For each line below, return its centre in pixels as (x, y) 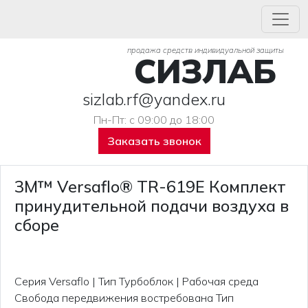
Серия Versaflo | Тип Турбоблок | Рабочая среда (136, 281)
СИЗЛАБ (206, 71)
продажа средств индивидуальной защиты (205, 50)
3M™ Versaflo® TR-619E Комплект (150, 186)
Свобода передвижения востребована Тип (124, 298)
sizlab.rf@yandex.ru (154, 99)
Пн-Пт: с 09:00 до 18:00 (154, 120)
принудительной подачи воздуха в (152, 206)
